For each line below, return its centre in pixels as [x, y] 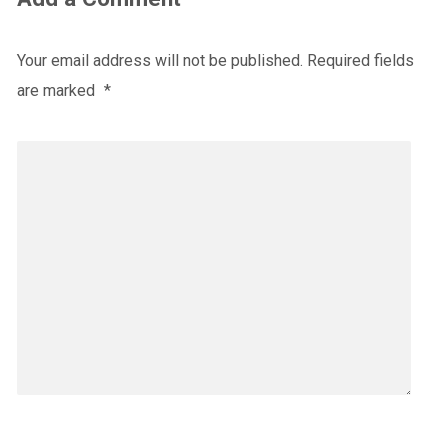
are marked [57, 90]
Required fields [360, 60]
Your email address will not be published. [159, 60]
